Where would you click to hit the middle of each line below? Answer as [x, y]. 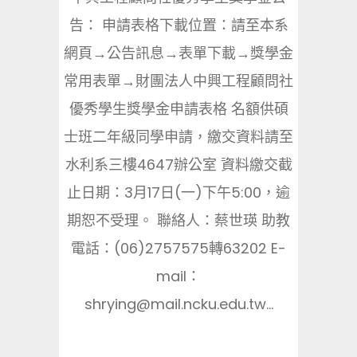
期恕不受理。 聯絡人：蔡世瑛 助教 [178, 220]
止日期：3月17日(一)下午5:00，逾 [178, 192]
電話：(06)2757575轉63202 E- [178, 248]
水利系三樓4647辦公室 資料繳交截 [178, 165]
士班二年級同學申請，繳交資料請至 [178, 137]
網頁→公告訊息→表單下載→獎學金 [178, 53]
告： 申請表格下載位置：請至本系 [178, 25]
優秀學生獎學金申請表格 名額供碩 [178, 109]
